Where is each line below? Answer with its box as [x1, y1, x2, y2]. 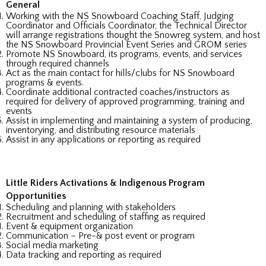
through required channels [6, 58, 109, 69]
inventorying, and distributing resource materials [6, 125, 195, 136]
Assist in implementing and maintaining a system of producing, [6, 115, 252, 126]
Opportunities [6, 191, 66, 202]
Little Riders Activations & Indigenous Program [6, 178, 205, 189]
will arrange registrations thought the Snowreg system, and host [6, 30, 260, 41]
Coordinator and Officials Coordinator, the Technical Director [6, 20, 247, 31]
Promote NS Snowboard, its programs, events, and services [6, 49, 242, 60]
